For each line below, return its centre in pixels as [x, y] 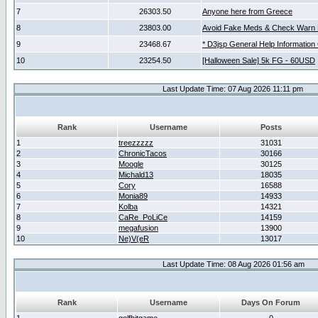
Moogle [131, 164]
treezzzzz [136, 143]
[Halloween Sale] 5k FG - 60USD [259, 60]
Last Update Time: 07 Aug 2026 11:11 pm [232, 89]
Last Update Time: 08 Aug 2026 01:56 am [233, 264]
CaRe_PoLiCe [143, 217]
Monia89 [133, 196]
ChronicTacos [143, 153]
